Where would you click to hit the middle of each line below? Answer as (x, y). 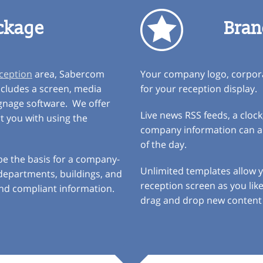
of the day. (163, 144)
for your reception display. (199, 89)
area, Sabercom (68, 74)
